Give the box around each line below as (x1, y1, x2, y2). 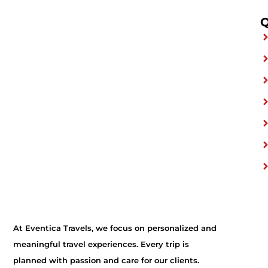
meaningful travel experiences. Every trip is (13, 239, 189, 249)
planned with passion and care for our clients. (13, 255, 199, 265)
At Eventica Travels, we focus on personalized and (13, 223, 217, 233)
